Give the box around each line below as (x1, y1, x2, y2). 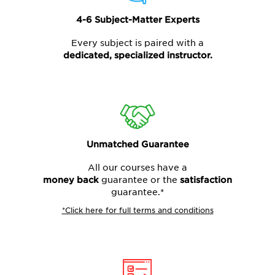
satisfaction (180, 174, 232, 185)
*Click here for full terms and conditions (61, 205, 214, 215)
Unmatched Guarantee (86, 139, 189, 149)
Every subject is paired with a (71, 37, 204, 48)
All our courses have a (88, 162, 187, 172)
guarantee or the (101, 174, 180, 185)
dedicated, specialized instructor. (63, 50, 212, 60)
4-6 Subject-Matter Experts (76, 14, 199, 25)
